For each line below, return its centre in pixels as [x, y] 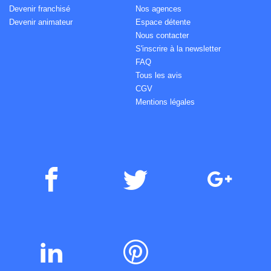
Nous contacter [162, 36]
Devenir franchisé [40, 9]
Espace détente [163, 22]
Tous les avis [159, 76]
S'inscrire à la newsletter [178, 49]
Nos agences [158, 9]
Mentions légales [165, 102]
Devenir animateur [41, 22]
